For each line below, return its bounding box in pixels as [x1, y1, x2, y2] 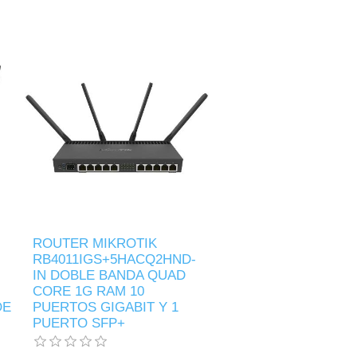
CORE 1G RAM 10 [33, 283, 145, 299]
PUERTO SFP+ [33, 315, 126, 331]
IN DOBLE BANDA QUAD [33, 267, 186, 283]
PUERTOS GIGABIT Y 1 [33, 299, 179, 315]
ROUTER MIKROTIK [33, 235, 158, 251]
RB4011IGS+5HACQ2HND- [33, 251, 197, 267]
